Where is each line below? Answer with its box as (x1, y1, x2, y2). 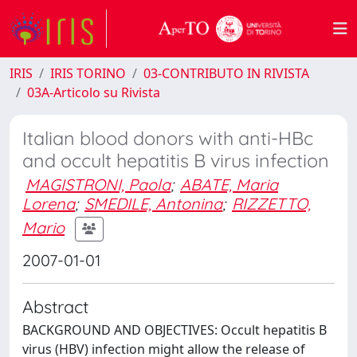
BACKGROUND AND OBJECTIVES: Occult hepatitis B (22, 321, 327, 339)
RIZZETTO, (232, 194, 311, 214)
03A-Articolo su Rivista (27, 84, 160, 101)
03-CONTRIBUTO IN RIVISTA (143, 65, 309, 82)
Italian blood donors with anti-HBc (22, 127, 313, 150)
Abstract (22, 296, 88, 317)
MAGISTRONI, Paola (25, 175, 171, 194)
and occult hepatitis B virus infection (22, 149, 329, 172)
